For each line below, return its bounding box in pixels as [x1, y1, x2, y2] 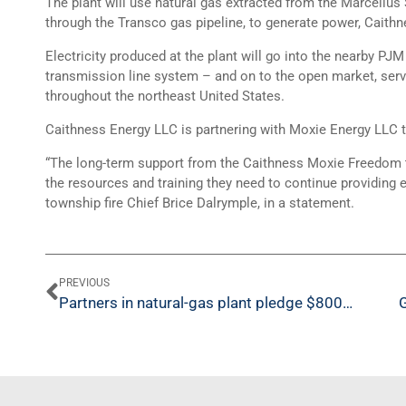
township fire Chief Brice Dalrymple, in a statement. [45, 195, 354, 211]
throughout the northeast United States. [45, 88, 285, 104]
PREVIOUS [59, 276, 110, 289]
